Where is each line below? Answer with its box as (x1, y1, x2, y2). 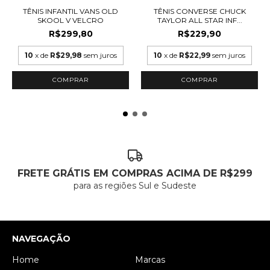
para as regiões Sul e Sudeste (74, 180, 196, 191)
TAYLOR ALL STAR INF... (157, 15, 242, 25)
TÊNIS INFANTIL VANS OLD (23, 6, 118, 16)
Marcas (135, 254, 165, 265)
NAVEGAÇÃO (12, 233, 71, 244)
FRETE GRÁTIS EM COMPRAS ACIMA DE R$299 (17, 168, 253, 179)
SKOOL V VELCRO (37, 15, 104, 25)
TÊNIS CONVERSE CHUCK (153, 6, 246, 16)
